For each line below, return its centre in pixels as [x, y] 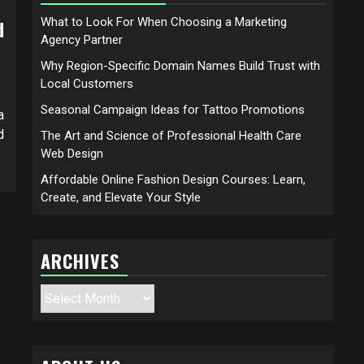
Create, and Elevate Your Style [121, 197]
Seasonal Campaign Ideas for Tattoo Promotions [173, 109]
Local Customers [87, 83]
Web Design [72, 153]
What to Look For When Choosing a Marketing [164, 22]
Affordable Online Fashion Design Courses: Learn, [173, 179]
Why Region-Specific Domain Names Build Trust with [180, 65]
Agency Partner [82, 39]
